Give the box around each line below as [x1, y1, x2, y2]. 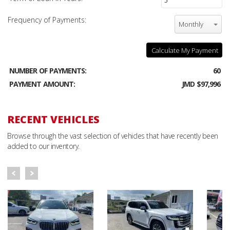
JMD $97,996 [182, 79, 220, 89]
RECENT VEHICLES [7, 112, 100, 126]
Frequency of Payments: [8, 14, 86, 25]
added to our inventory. [7, 141, 80, 151]
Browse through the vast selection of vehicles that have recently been [7, 130, 218, 141]
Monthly [179, 19, 203, 29]
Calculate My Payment [151, 45, 218, 55]
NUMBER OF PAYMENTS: [9, 65, 86, 75]
